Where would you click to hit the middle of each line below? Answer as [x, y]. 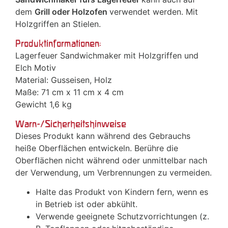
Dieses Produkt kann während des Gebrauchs [103, 136]
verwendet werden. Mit [154, 12]
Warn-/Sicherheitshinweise [71, 124]
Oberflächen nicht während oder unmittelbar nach [111, 161]
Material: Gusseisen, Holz [64, 80]
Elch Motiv [37, 68]
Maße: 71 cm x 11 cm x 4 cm [71, 92]
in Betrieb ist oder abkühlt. [87, 204]
